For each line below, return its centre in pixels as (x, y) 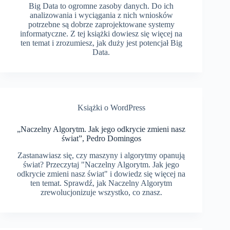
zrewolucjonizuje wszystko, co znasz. (101, 192)
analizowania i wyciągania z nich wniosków (101, 15)
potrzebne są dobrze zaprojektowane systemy (101, 24)
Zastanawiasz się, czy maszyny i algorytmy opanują (101, 155)
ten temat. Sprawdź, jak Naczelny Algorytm (101, 183)
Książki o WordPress (112, 107)
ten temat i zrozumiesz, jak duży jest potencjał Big (101, 43)
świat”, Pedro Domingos (101, 138)
